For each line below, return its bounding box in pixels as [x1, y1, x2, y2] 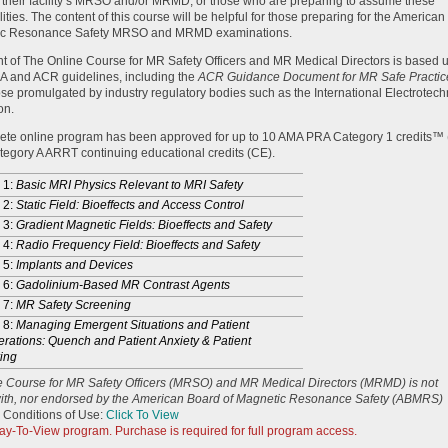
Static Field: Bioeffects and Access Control [16, 198, 244, 212]
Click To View [106, 408, 179, 422]
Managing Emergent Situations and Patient [16, 318, 249, 332]
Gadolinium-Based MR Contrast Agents [16, 278, 230, 292]
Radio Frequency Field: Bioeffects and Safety [16, 238, 260, 252]
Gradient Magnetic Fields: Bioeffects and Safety [16, 218, 272, 232]
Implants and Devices [16, 258, 133, 272]
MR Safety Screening [16, 298, 131, 312]
